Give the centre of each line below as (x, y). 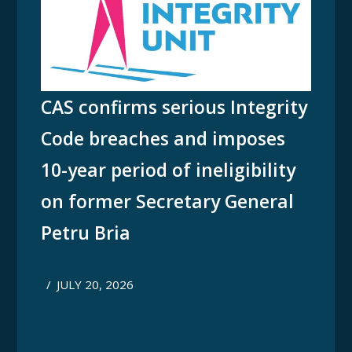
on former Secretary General (168, 202)
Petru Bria (86, 233)
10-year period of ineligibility (169, 170)
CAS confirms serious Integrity (174, 107)
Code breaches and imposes (163, 139)
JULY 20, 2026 (95, 285)
